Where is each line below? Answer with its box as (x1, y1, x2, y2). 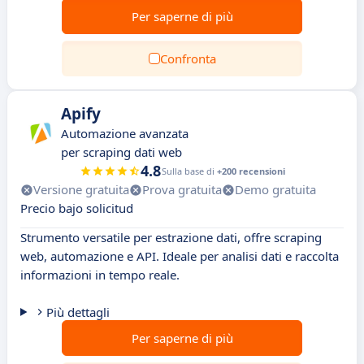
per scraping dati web (61, 144, 182, 160)
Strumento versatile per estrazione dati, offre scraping (20, 229, 322, 245)
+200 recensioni (216, 165, 285, 177)
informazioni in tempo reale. (20, 266, 180, 283)
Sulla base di (161, 165, 217, 177)
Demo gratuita (235, 181, 316, 197)
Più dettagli (45, 304, 110, 320)
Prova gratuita (142, 181, 222, 197)
